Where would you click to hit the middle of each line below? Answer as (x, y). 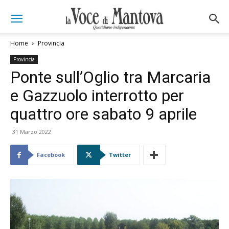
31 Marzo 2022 (32, 132)
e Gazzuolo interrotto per (97, 96)
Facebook (51, 155)
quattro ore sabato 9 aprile (104, 114)
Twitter (120, 155)
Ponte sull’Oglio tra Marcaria (110, 77)
